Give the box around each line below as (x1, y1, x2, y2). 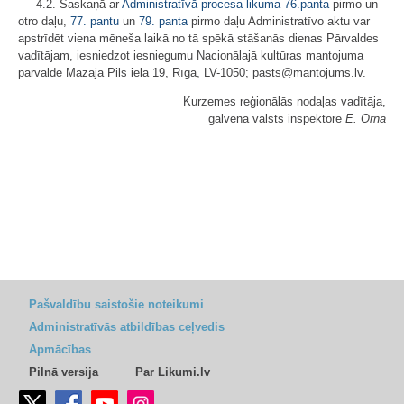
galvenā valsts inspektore (208, 112, 345, 125)
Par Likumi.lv (135, 365, 210, 379)
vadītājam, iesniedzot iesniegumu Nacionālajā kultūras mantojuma (18, 49, 363, 62)
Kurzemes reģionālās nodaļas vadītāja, (183, 95, 386, 108)
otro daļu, (18, 14, 70, 28)
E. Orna (345, 112, 386, 125)
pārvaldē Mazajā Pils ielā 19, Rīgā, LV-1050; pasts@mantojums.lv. (18, 66, 366, 79)
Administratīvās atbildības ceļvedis (29, 320, 225, 334)
